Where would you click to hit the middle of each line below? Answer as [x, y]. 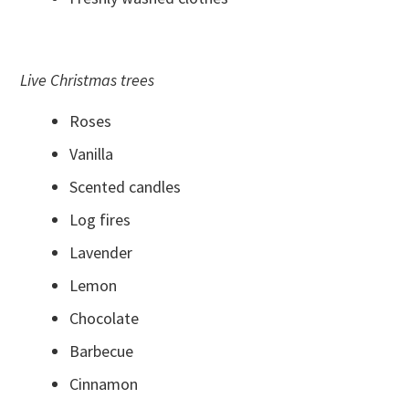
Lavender [101, 253]
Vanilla [92, 154]
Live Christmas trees [88, 80]
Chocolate [105, 319]
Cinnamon [104, 384]
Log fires [100, 220]
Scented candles [126, 187]
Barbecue [102, 351]
